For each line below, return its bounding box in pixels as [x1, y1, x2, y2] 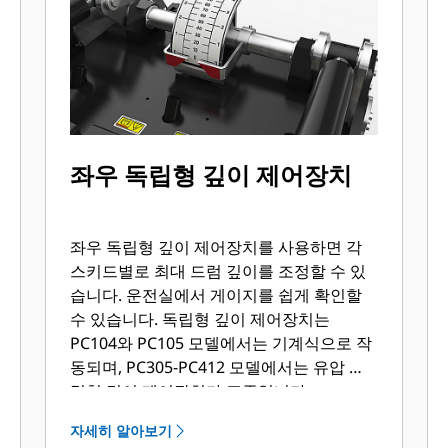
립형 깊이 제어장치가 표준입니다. [70, 380, 311, 402]
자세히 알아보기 [70, 421, 173, 440]
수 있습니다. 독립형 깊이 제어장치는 [70, 308, 331, 330]
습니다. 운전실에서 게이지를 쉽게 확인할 [70, 284, 127, 306]
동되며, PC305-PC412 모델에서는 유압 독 [70, 356, 366, 378]
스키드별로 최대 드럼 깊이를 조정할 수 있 [70, 260, 367, 282]
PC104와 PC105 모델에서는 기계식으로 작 [70, 332, 373, 354]
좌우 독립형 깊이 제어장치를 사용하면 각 [70, 236, 363, 258]
